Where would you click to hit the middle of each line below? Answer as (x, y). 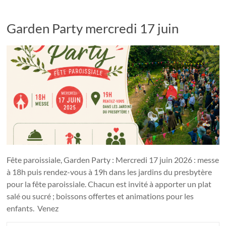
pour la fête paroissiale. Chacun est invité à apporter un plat (109, 184)
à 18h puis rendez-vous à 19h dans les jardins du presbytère (109, 172)
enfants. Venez (33, 208)
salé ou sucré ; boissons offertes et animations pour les (100, 196)
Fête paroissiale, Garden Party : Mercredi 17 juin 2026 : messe (113, 159)
